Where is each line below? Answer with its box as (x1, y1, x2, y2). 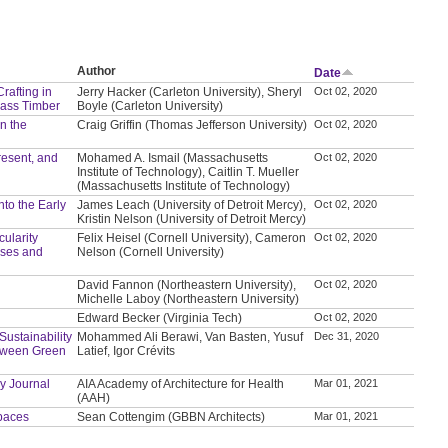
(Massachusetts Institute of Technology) (77, 178, 291, 193)
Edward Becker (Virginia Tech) (77, 310, 243, 325)
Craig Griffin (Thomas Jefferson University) (77, 117, 308, 132)
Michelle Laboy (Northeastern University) (77, 291, 300, 306)
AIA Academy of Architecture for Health (77, 376, 285, 391)
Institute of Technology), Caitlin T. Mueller (77, 164, 300, 179)
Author (77, 63, 117, 78)
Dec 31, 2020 (314, 329, 380, 342)
